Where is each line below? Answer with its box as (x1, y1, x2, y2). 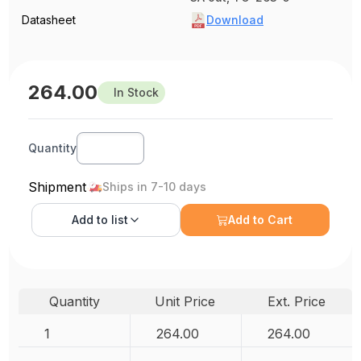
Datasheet (22, 13, 77, 27)
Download (206, 13, 263, 27)
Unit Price (155, 293, 216, 309)
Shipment (28, 179, 87, 195)
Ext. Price (267, 293, 326, 309)
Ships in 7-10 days (102, 180, 207, 193)
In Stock (114, 85, 160, 99)
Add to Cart (228, 213, 293, 226)
